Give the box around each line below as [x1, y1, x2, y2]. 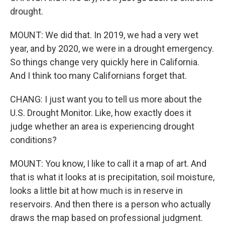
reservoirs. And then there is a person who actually [10, 199, 211, 209]
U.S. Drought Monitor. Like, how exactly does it [10, 107, 191, 118]
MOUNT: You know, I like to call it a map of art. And [10, 158, 206, 169]
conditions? [10, 135, 57, 145]
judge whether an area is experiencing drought [10, 121, 194, 132]
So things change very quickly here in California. [10, 57, 199, 67]
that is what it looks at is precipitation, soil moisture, [10, 172, 214, 182]
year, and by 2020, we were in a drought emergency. [10, 43, 214, 54]
